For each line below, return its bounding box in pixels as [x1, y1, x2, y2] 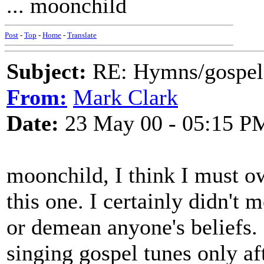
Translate [67, 31, 97, 39]
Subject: [6, 59, 87, 84]
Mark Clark [73, 85, 178, 110]
